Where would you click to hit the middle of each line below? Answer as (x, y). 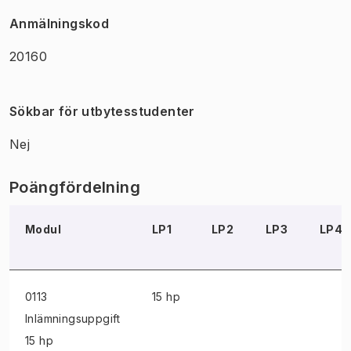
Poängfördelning (75, 187)
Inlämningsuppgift (73, 318)
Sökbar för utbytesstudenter (102, 111)
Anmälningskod (60, 23)
